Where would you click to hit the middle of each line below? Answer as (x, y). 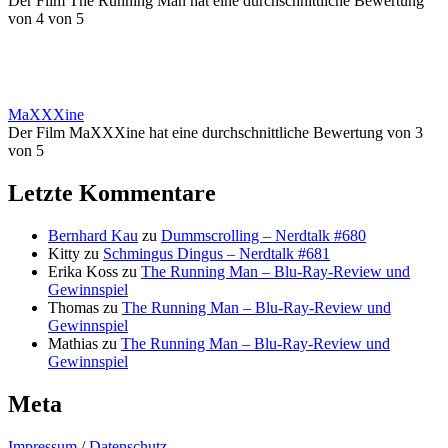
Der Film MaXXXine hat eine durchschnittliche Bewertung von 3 (215, 132)
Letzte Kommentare (112, 192)
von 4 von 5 (46, 18)
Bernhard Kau (93, 235)
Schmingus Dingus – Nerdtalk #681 (216, 253)
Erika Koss (83, 271)
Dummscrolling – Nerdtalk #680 (263, 235)
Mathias (73, 343)
